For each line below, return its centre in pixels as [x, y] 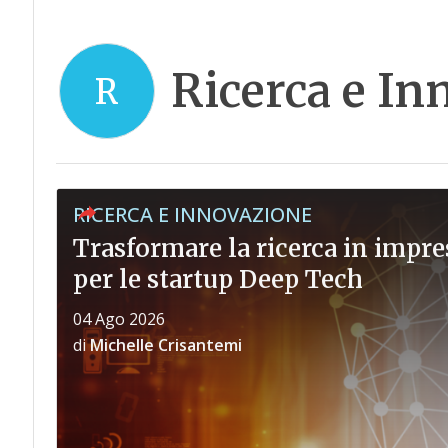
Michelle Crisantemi [165, 345]
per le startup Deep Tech [217, 279]
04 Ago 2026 [118, 319]
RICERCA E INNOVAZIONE [192, 214]
